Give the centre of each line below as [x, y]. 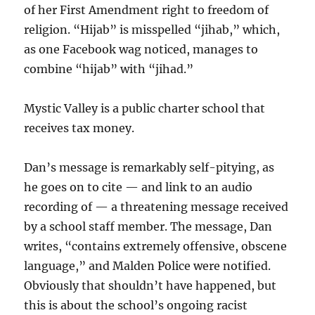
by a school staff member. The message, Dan [148, 226]
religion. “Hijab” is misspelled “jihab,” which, [152, 30]
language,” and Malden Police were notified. [148, 266]
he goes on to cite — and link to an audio [139, 187]
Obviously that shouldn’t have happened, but [150, 285]
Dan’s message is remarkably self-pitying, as [149, 167]
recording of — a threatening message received [156, 207]
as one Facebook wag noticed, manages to [141, 49]
